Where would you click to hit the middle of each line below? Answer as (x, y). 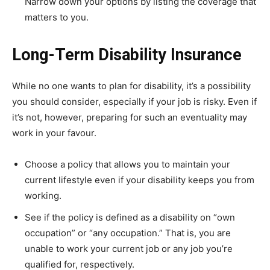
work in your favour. (54, 133)
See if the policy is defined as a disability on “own (130, 217)
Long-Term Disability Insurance (129, 55)
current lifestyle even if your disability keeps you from (140, 180)
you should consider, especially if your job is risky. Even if (134, 101)
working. (43, 195)
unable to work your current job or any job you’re (129, 248)
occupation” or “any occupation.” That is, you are (128, 233)
